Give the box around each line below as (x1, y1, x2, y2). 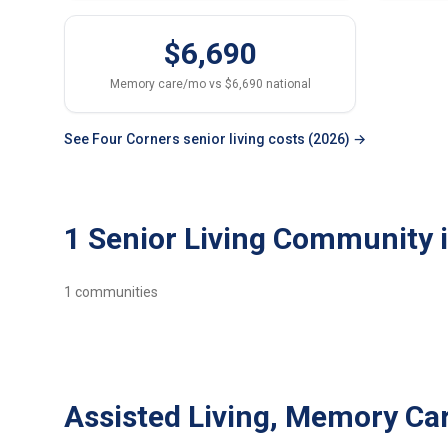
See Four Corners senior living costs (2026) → (64, 131, 366, 147)
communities (72, 284, 158, 300)
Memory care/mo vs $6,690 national (109, 77, 311, 91)
